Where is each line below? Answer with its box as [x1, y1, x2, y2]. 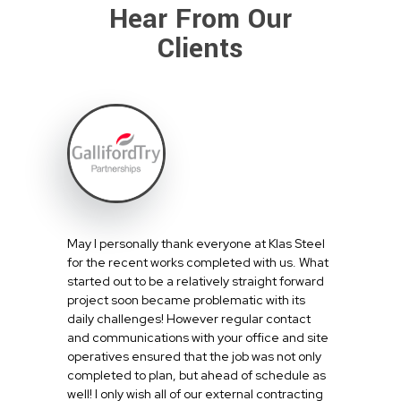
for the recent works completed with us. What [67, 253, 328, 270]
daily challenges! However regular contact [67, 310, 311, 327]
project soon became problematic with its [67, 291, 305, 308]
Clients [158, 28, 243, 68]
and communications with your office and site [67, 328, 328, 346]
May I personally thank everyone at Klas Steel [67, 235, 325, 252]
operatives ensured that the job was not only [67, 347, 321, 364]
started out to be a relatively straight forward [67, 272, 324, 289]
